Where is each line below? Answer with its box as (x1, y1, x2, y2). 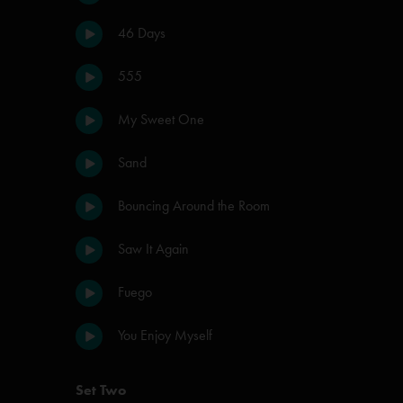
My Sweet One (118, 111, 204, 128)
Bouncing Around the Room (118, 197, 270, 214)
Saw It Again (118, 240, 189, 257)
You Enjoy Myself (118, 327, 212, 344)
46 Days (118, 24, 166, 41)
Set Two (76, 381, 126, 399)
